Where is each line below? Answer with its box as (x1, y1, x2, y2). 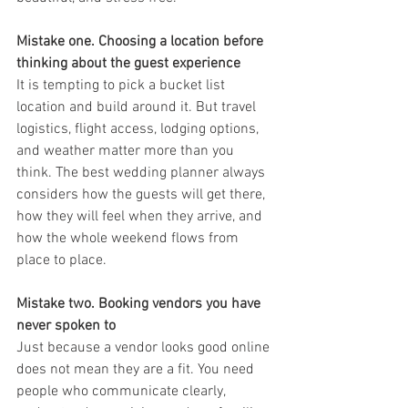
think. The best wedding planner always (16, 164, 269, 183)
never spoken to (16, 317, 116, 336)
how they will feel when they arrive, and (16, 208, 266, 227)
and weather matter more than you (16, 142, 238, 161)
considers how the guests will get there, (16, 186, 269, 205)
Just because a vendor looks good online (16, 339, 273, 358)
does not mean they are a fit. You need (16, 361, 258, 380)
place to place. (16, 251, 107, 270)
